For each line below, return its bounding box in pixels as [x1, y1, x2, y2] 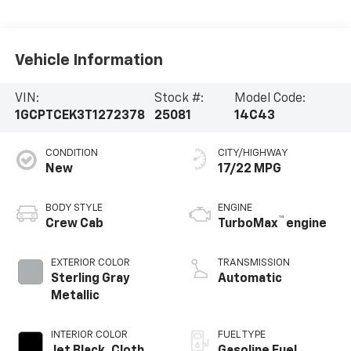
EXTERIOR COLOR [50, 258, 130, 269]
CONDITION [45, 148, 98, 159]
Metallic [50, 290, 100, 303]
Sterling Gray [50, 273, 130, 286]
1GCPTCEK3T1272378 [14, 110, 145, 123]
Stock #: [154, 92, 204, 106]
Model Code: [233, 92, 306, 106]
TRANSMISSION [218, 258, 290, 269]
